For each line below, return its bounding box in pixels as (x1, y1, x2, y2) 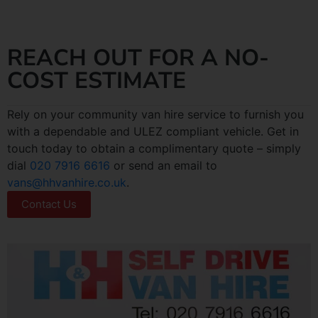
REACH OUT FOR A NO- (7, 42, 269, 73)
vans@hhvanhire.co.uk (7, 175, 126, 190)
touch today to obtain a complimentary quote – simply (7, 141, 301, 155)
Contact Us (21, 197, 77, 211)
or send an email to (110, 158, 217, 172)
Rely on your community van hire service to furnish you (7, 106, 304, 121)
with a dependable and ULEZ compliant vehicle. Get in (7, 124, 299, 138)
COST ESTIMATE (7, 65, 186, 96)
